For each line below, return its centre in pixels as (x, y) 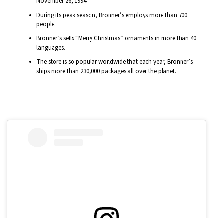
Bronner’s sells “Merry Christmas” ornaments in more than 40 (116, 39)
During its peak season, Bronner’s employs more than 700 (112, 15)
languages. (51, 48)
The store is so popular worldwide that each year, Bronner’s (115, 62)
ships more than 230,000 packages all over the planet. (106, 71)
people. (46, 25)
